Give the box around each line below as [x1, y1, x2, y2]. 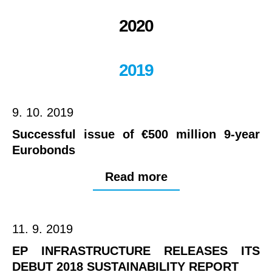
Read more [104, 170, 168, 184]
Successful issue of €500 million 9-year [12, 127, 260, 141]
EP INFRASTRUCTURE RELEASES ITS [12, 244, 260, 258]
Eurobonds [12, 143, 75, 157]
